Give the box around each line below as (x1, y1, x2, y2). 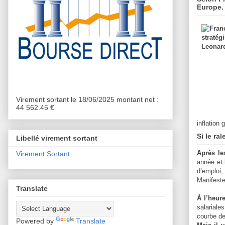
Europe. (197, 3, 223, 11)
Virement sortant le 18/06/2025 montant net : (16, 95, 159, 103)
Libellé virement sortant (16, 134, 97, 143)
